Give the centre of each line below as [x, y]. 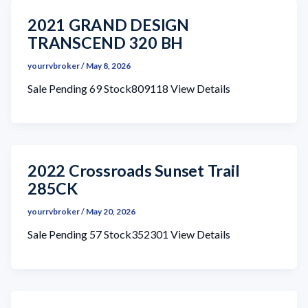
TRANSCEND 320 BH [106, 43]
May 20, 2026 [111, 212]
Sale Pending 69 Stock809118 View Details [129, 89]
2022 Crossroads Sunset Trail [134, 171]
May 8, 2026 [108, 66]
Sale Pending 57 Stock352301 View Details [129, 234]
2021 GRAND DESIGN [109, 25]
